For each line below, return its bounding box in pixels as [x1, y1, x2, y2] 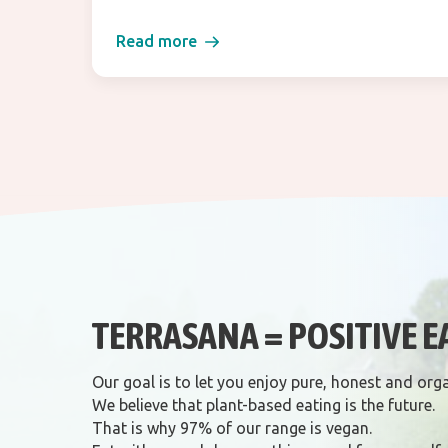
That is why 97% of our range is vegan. [92, 419, 372, 438]
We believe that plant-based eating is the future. [92, 396, 435, 415]
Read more [116, 32, 197, 51]
